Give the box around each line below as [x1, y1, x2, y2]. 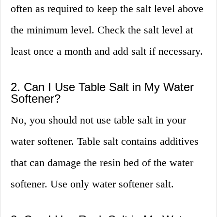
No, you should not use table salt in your [11, 114, 186, 126]
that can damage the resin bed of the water [11, 156, 194, 169]
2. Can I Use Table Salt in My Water [11, 80, 194, 94]
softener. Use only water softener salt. [11, 178, 174, 190]
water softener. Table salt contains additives [11, 135, 199, 148]
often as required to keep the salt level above [11, 2, 204, 15]
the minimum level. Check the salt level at [11, 24, 194, 36]
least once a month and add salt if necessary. [11, 45, 203, 58]
